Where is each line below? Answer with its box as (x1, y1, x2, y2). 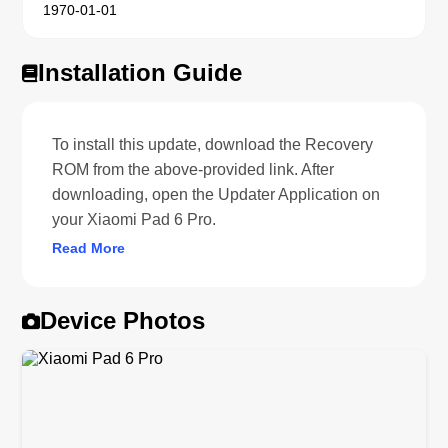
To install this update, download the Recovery (52, 135, 374, 153)
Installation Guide (38, 58, 243, 86)
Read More (52, 239, 126, 256)
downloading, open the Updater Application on (52, 185, 381, 203)
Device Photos (40, 306, 206, 334)
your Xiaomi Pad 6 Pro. (52, 210, 217, 228)
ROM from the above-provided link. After (52, 160, 335, 178)
